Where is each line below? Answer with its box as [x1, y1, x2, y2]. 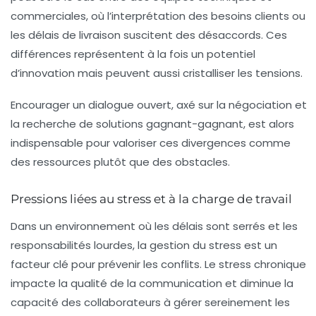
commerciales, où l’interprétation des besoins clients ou [11, 8, 305, 23]
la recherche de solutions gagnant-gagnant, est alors [11, 116, 294, 131]
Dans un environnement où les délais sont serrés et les [11, 218, 298, 233]
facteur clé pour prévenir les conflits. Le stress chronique [11, 256, 306, 272]
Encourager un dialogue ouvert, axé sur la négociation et [11, 97, 307, 112]
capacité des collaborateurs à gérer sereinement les [11, 294, 290, 310]
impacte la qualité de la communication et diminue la [11, 275, 293, 291]
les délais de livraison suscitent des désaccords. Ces [11, 27, 287, 42]
